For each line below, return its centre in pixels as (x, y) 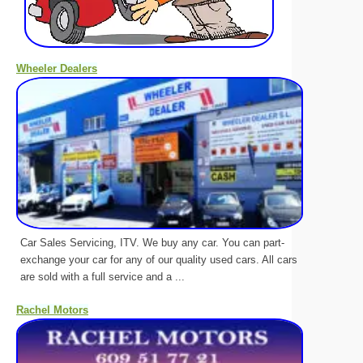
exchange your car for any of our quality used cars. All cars (159, 259)
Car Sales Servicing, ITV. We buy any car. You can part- (152, 242)
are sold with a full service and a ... (102, 276)
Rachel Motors (52, 310)
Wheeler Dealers (57, 68)
